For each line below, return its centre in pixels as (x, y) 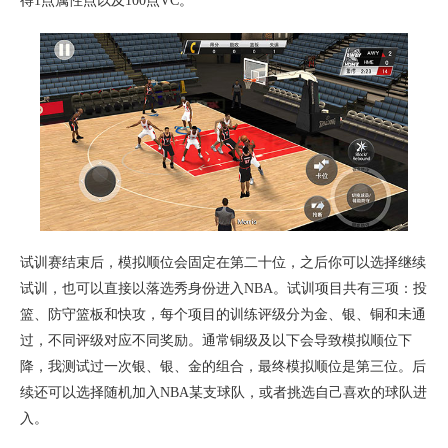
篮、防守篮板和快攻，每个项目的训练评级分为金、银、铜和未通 (223, 314)
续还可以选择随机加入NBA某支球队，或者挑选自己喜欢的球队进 (223, 392)
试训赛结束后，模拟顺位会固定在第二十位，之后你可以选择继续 (223, 262)
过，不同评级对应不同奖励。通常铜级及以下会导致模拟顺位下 (216, 340)
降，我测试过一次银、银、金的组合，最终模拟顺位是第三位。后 (223, 366)
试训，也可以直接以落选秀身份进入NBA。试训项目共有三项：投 (223, 288)
